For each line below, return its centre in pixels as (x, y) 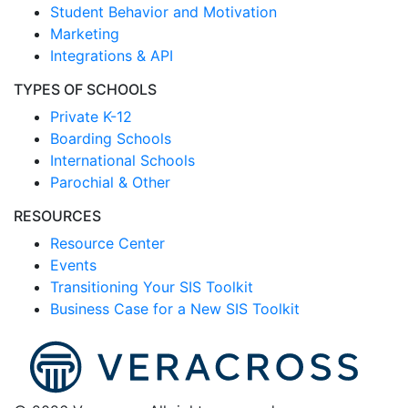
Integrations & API (112, 55)
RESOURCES (57, 215)
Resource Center (107, 243)
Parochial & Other (110, 182)
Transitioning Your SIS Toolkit (152, 286)
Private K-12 (91, 116)
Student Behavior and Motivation (163, 11)
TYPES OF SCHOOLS (85, 89)
